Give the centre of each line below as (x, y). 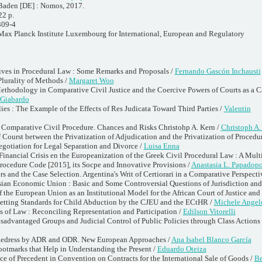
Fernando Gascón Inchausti (218, 71)
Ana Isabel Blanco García (211, 239)
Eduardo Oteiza (182, 249)
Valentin (237, 108)
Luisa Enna (161, 146)
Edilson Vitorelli (209, 211)
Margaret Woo (91, 80)
